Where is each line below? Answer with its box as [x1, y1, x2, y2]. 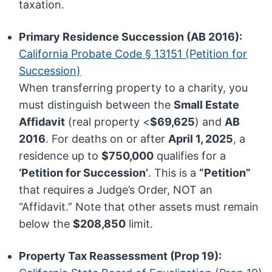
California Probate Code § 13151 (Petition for [19, 47, 248, 61]
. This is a [148, 166, 200, 180]
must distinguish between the [19, 98, 174, 112]
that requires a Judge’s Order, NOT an [19, 183, 213, 197]
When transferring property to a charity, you [19, 81, 248, 95]
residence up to [19, 149, 102, 163]
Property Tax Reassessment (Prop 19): [19, 250, 222, 263]
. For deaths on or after [46, 132, 169, 146]
